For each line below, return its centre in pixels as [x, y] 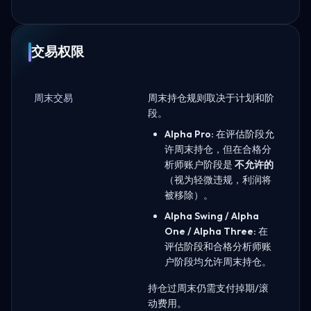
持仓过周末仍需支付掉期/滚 [208, 288]
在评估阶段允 [244, 134]
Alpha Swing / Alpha [212, 216]
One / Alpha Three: [210, 231]
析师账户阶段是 [200, 164]
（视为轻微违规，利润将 [218, 179]
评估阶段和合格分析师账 [218, 246]
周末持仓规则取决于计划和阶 [211, 98]
